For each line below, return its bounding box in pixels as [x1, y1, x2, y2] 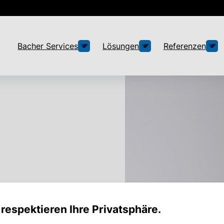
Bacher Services [17, 40, 78, 51]
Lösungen [102, 40, 139, 51]
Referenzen [163, 40, 206, 51]
